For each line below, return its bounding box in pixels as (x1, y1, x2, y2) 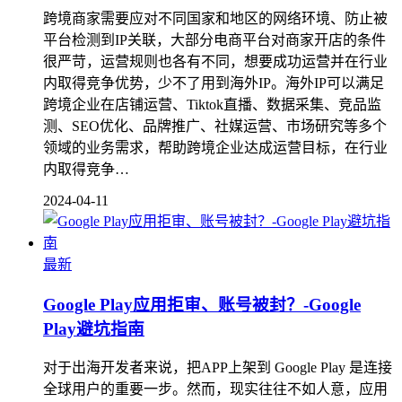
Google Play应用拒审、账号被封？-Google (43, 294, 361, 314)
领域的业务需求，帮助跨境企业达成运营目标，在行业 (43, 140, 388, 155)
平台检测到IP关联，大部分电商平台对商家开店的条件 (43, 32, 386, 48)
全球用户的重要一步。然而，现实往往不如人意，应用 (43, 381, 388, 398)
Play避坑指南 (43, 319, 144, 338)
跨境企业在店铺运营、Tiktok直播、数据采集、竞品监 (43, 97, 381, 112)
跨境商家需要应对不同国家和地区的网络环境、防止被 (43, 11, 388, 26)
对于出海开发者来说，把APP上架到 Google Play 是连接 (43, 360, 392, 376)
